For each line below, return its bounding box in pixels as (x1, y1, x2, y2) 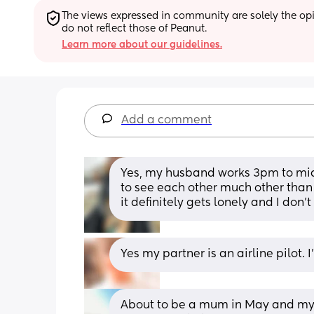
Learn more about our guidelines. (62, 39, 222, 50)
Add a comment (121, 114, 212, 126)
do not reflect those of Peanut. (62, 23, 207, 34)
